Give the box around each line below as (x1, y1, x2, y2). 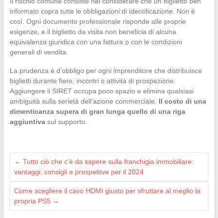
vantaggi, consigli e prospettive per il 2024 (14, 168, 144, 176)
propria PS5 (14, 197, 53, 205)
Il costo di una (158, 97, 206, 106)
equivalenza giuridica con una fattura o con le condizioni (9, 38, 182, 46)
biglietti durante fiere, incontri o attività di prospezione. (9, 77, 176, 85)
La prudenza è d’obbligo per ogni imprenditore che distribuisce (9, 67, 202, 75)
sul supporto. (45, 118, 87, 126)
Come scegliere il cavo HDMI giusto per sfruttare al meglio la (14, 187, 200, 195)
